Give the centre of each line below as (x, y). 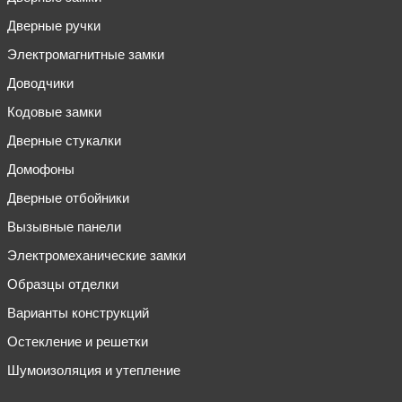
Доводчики (40, 83)
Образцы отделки (63, 284)
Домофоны (41, 169)
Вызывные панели (64, 226)
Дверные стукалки (64, 140)
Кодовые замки (54, 111)
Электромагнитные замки (86, 54)
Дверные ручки (54, 25)
